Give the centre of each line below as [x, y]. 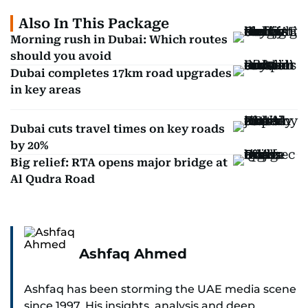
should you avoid [61, 56]
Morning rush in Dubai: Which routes [119, 40]
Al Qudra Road [53, 179]
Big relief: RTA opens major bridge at [119, 163]
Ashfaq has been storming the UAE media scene [160, 289]
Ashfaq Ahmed [133, 254]
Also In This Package [94, 23]
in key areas [46, 90]
